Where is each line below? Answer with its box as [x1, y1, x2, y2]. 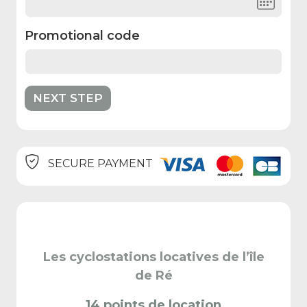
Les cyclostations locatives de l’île [42, 249, 265, 265]
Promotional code [25, 28, 140, 43]
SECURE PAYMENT [45, 157, 153, 171]
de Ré [134, 268, 173, 283]
